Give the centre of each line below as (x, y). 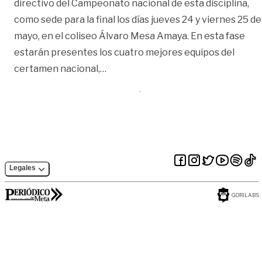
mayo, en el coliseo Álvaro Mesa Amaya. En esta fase (130, 36)
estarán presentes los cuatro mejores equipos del (124, 53)
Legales (23, 168)
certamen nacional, (57, 69)
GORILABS (245, 195)
